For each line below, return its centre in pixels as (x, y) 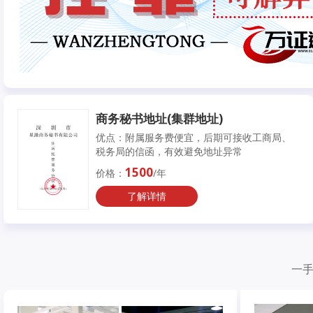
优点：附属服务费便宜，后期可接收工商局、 (194, 138)
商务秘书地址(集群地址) (159, 118)
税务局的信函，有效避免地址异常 (169, 152)
